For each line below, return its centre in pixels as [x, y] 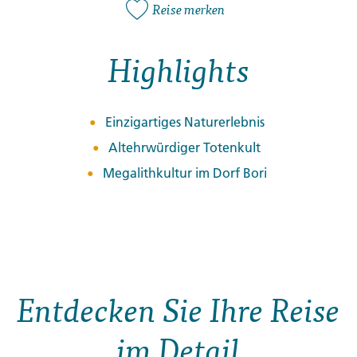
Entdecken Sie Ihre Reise [178, 310]
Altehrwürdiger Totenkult [184, 148]
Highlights [178, 70]
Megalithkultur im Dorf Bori [184, 173]
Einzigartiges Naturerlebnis [184, 122]
